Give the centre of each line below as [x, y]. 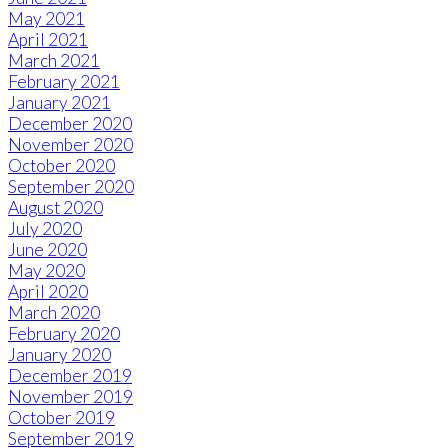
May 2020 [46, 271]
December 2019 [70, 376]
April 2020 [48, 292]
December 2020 [70, 124]
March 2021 [54, 61]
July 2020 [45, 229]
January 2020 [59, 355]
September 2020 [71, 187]
